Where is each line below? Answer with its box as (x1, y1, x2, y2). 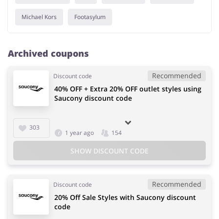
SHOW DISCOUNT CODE (70, 146, 149, 155)
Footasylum (74, 13, 106, 22)
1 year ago (65, 129, 94, 137)
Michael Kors (22, 13, 57, 22)
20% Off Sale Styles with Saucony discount (54, 193, 196, 202)
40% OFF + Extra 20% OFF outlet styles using (54, 84, 201, 94)
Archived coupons (8, 47, 89, 60)
